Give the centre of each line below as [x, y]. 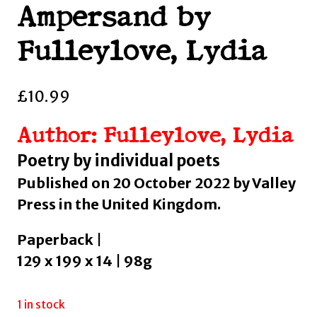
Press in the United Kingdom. [119, 204]
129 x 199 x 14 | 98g [85, 261]
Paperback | [59, 240]
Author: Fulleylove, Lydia [155, 137]
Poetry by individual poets [119, 161]
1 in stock [41, 305]
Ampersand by [114, 18]
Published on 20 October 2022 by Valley [156, 183]
